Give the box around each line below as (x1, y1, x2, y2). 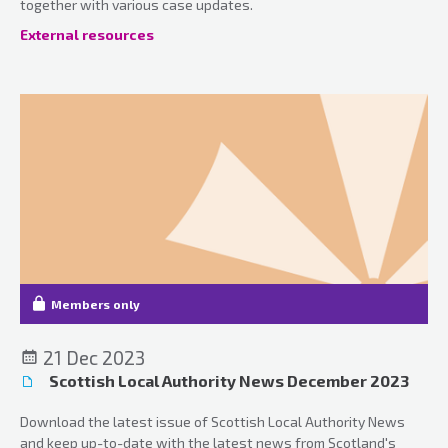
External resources (20, 25, 154, 43)
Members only (51, 296, 140, 311)
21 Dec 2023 (39, 345, 145, 369)
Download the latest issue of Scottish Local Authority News (20, 412, 405, 430)
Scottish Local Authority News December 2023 (46, 370, 409, 390)
